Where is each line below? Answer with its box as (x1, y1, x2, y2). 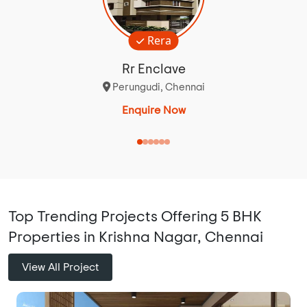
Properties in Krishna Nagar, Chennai (8, 230, 263, 245)
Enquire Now (121, 105, 186, 116)
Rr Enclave (121, 63, 186, 77)
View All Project (22, 262, 99, 273)
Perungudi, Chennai (110, 82, 205, 93)
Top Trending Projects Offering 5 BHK (8, 209, 262, 225)
